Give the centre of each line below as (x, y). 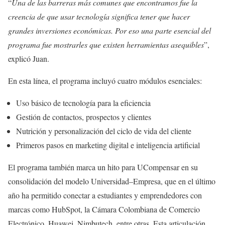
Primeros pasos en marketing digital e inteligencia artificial (108, 145)
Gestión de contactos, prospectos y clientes (84, 117)
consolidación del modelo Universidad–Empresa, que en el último (112, 181)
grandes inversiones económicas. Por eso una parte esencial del (109, 30)
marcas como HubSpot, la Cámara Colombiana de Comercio (104, 209)
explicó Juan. (29, 58)
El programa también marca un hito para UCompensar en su (103, 167)
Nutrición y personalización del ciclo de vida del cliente (104, 131)
